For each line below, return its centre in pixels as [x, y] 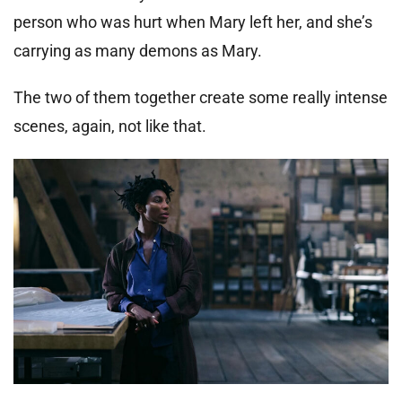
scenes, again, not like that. [110, 126]
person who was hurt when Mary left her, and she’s [193, 22]
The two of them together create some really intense [201, 97]
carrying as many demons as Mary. [138, 50]
